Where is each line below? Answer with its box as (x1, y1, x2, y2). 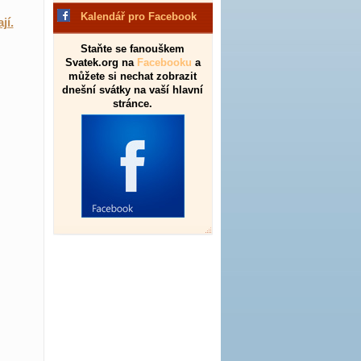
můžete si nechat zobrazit (68, 70, 197, 82)
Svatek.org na (64, 56, 137, 68)
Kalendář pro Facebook (80, 10, 197, 23)
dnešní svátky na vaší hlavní (62, 84, 203, 96)
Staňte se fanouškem (81, 43, 185, 55)
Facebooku (136, 56, 192, 68)
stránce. (113, 98, 152, 110)
